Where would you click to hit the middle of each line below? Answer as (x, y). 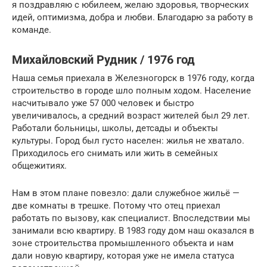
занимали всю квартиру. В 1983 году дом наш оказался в (133, 230)
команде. (32, 30)
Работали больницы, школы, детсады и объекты (115, 128)
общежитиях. (39, 165)
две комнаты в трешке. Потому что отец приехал (116, 205)
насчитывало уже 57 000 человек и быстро (103, 103)
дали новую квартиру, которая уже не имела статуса (123, 255)
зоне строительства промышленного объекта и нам (123, 243)
